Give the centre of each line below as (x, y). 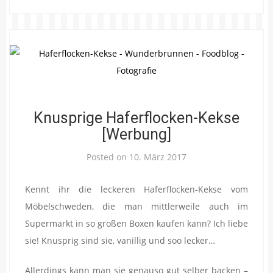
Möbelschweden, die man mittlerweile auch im (136, 206)
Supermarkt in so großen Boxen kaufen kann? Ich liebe (136, 223)
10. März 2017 (158, 157)
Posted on (108, 157)
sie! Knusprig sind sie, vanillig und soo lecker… (120, 240)
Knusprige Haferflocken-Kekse (136, 118)
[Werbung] (136, 134)
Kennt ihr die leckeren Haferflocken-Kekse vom (136, 189)
